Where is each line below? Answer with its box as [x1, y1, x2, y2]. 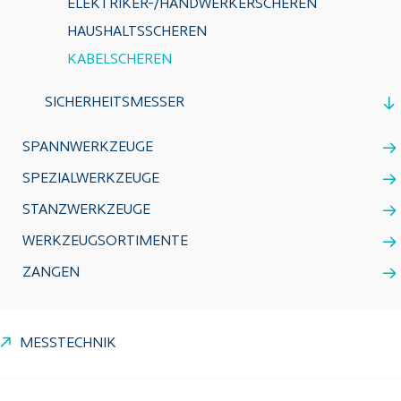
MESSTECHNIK [20, 337, 116, 351]
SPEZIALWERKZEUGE [22, 172, 159, 186]
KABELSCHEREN [67, 53, 172, 67]
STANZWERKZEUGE [22, 203, 150, 218]
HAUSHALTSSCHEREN [67, 25, 207, 39]
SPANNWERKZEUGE [22, 141, 153, 155]
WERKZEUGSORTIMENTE [22, 235, 188, 249]
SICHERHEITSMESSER [45, 96, 184, 110]
